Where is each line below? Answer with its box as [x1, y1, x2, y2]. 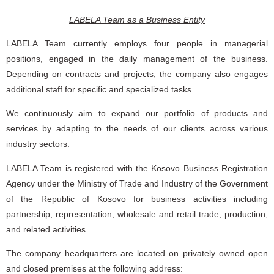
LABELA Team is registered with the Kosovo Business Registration [6, 163, 268, 173]
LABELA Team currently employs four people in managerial [6, 38, 268, 48]
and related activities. [6, 224, 88, 234]
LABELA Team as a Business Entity [69, 14, 205, 24]
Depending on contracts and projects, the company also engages [6, 68, 268, 79]
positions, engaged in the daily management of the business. [6, 53, 268, 64]
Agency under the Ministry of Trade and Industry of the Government [6, 178, 268, 188]
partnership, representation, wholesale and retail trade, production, [6, 209, 268, 219]
